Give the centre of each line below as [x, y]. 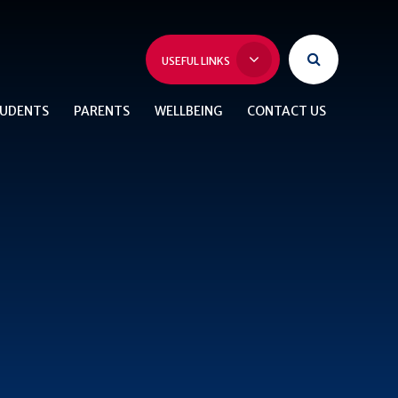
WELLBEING [188, 111]
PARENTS [101, 111]
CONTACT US [286, 111]
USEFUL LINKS [197, 60]
